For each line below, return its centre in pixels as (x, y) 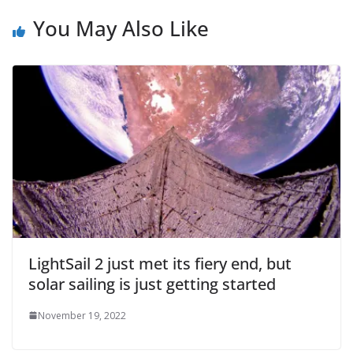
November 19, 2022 (82, 315)
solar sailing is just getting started (152, 284)
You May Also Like (121, 28)
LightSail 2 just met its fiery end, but (160, 263)
